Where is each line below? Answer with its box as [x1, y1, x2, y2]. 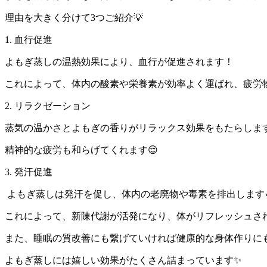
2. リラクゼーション [5, 100, 91, 111]
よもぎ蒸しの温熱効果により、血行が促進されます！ [5, 56, 234, 67]
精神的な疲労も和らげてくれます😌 [5, 144, 158, 155]
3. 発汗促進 [5, 166, 52, 177]
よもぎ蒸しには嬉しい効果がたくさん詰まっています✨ [5, 254, 241, 265]
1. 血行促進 [5, 34, 52, 45]
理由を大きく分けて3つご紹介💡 [5, 12, 143, 23]
